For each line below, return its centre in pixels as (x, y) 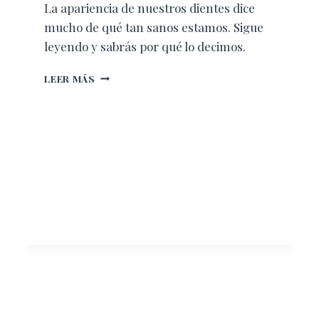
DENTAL (115, 119)
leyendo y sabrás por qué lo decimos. (145, 46)
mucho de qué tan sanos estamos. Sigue (154, 27)
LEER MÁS (70, 78)
